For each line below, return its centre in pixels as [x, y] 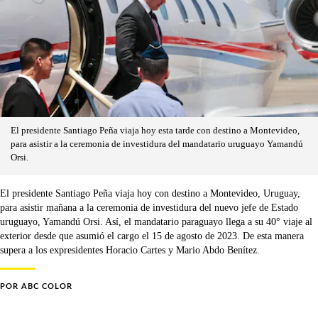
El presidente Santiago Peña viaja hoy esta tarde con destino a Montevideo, [155, 130]
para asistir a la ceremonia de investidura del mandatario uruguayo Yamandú [157, 144]
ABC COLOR [47, 286]
